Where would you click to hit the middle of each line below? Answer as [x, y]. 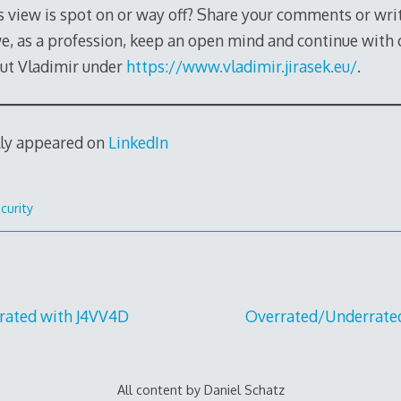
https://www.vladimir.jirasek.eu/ [241, 67]
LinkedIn [138, 143]
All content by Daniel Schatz [200, 390]
